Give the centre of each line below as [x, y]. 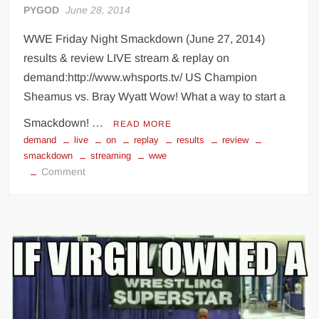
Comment [64, 172]
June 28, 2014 [98, 10]
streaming [111, 156]
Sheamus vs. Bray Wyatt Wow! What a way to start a [155, 96]
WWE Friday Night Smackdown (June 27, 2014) [145, 39]
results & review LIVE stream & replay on [127, 58]
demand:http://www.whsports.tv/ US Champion [141, 77]
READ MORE [143, 124]
